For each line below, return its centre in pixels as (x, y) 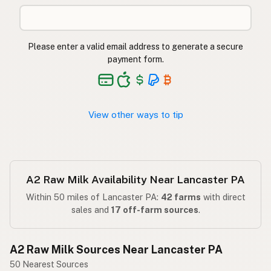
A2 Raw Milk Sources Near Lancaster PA (116, 249)
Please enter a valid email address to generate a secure (135, 46)
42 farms (181, 197)
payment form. (135, 59)
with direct (223, 197)
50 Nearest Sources (49, 264)
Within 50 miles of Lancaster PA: (93, 197)
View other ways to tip (135, 114)
